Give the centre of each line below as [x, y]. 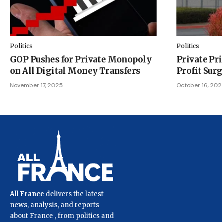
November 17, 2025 [36, 85]
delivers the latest [74, 194]
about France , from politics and [62, 216]
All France [27, 194]
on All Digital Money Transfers [75, 71]
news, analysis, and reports [55, 205]
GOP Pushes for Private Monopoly [81, 60]
